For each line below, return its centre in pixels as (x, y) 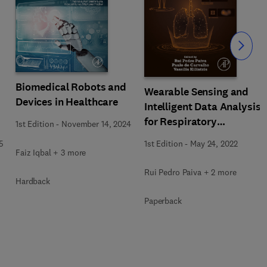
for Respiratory (181, 122)
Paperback (163, 201)
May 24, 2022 (214, 144)
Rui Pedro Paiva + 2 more (190, 172)
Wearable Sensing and (197, 92)
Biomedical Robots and (71, 87)
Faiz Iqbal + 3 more (51, 152)
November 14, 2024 (96, 124)
